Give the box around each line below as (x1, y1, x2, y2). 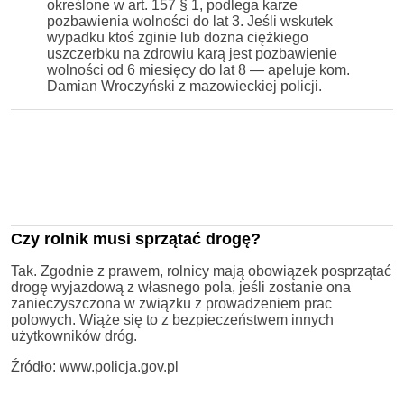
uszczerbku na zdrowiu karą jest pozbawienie (47, 45, 337, 61)
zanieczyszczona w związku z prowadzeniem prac (11, 295, 332, 311)
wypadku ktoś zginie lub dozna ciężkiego (47, 29, 308, 45)
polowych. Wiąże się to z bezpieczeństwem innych (11, 311, 334, 327)
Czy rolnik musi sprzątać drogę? (11, 229, 261, 248)
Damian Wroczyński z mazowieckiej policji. (47, 78, 322, 94)
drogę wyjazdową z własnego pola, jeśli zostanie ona (11, 279, 351, 295)
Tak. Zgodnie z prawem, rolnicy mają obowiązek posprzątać (11, 262, 391, 279)
